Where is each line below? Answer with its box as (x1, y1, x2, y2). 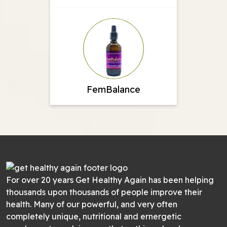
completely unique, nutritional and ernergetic (6, 211, 181, 221)
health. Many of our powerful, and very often (6, 199, 177, 209)
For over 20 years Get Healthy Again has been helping (6, 174, 214, 185)
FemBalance (87, 83, 140, 95)
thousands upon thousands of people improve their (6, 186, 202, 197)
